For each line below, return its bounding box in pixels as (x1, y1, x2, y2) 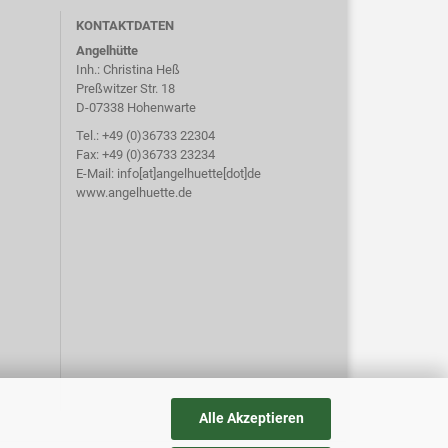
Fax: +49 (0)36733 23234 (76, 147, 215, 162)
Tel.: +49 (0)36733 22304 (76, 128, 215, 143)
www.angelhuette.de (76, 185, 192, 200)
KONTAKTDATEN (76, 18, 174, 33)
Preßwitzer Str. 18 (76, 81, 175, 96)
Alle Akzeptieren (198, 410, 304, 426)
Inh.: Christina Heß (76, 62, 180, 77)
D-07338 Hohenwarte (76, 100, 196, 115)
